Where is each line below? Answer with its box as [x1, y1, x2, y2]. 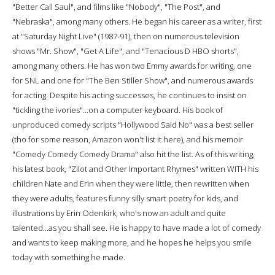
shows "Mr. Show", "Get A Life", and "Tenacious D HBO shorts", [12, 45, 239, 56]
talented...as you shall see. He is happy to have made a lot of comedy [12, 222, 261, 233]
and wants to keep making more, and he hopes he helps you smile [12, 236, 252, 248]
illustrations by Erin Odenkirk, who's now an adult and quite [12, 207, 226, 219]
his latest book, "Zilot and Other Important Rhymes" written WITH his [12, 163, 258, 174]
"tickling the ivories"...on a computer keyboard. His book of [12, 104, 223, 115]
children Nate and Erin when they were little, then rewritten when [12, 177, 249, 189]
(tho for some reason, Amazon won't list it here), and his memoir [12, 133, 243, 145]
